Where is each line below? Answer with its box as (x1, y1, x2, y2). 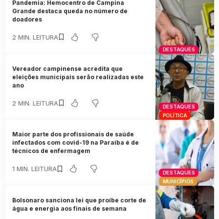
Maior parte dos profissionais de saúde (12, 131, 134, 138)
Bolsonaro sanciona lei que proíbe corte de (12, 197, 147, 204)
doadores (12, 15, 43, 23)
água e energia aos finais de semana (12, 205, 127, 213)
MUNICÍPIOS (162, 177, 194, 185)
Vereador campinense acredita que (12, 65, 123, 72)
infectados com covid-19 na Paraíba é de (12, 139, 139, 147)
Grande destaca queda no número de (12, 7, 128, 15)
